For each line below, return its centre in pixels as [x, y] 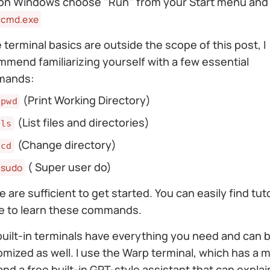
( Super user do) [69, 167]
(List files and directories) [82, 122]
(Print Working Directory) [85, 100]
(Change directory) [65, 144]
